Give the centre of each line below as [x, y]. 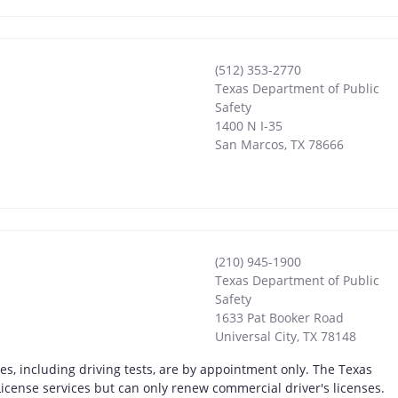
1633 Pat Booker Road [279, 318]
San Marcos [249, 145]
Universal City [255, 337]
